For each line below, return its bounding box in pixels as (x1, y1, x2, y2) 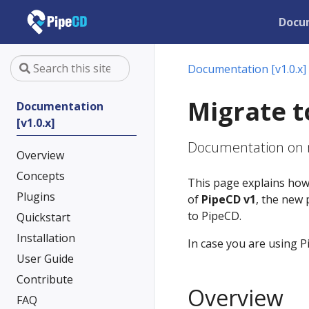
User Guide (17, 251, 74, 266)
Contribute (17, 272, 73, 287)
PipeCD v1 (201, 192, 256, 207)
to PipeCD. (188, 208, 241, 223)
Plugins (17, 189, 55, 204)
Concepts (17, 168, 65, 183)
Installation (17, 230, 75, 246)
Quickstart (17, 210, 70, 225)
